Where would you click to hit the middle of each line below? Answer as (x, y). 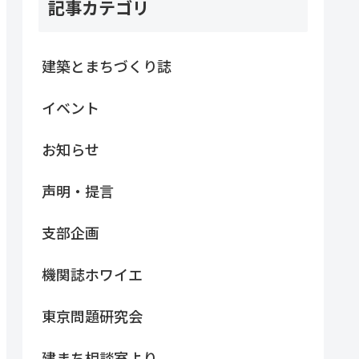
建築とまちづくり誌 (107, 65)
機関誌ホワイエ (92, 274)
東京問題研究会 (92, 315)
